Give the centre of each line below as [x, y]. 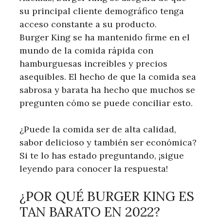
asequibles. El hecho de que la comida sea [108, 76]
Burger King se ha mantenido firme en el [105, 37]
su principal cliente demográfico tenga [102, 11]
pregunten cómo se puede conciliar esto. [106, 103]
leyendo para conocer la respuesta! [94, 168]
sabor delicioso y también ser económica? [108, 142]
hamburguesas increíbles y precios [93, 63]
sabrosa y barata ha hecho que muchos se [107, 90]
